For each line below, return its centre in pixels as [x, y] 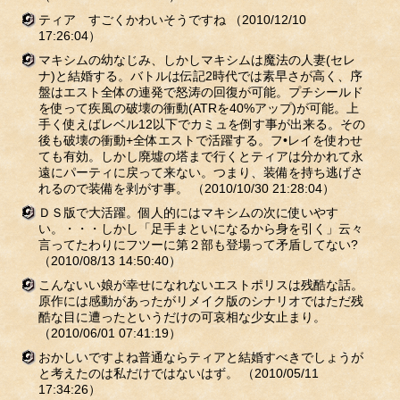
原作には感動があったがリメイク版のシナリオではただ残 [200, 301]
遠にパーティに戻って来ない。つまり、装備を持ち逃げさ [200, 172]
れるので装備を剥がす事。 [115, 188]
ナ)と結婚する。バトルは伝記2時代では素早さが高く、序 [200, 76]
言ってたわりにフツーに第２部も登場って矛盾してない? [198, 245]
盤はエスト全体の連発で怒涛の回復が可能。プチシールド [200, 92]
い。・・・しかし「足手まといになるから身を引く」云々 [200, 229]
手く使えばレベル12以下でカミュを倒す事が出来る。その [201, 124]
